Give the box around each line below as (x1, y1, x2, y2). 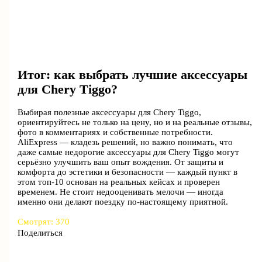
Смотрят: (18, 216, 54, 226)
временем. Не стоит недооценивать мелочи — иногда (18, 187, 224, 197)
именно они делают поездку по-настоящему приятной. (18, 197, 229, 207)
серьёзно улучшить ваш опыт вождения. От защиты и (18, 157, 224, 167)
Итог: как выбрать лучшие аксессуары (18, 67, 248, 82)
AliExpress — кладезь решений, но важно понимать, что (18, 137, 233, 147)
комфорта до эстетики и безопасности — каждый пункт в (18, 167, 238, 177)
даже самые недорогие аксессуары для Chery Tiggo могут (18, 147, 240, 157)
